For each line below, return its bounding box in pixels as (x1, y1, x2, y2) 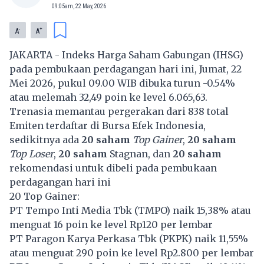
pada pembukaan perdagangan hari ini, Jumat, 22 (9, 62, 242, 75)
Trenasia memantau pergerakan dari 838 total (9, 105, 229, 117)
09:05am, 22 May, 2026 (52, 2, 106, 9)
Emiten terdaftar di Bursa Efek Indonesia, (9, 119, 206, 131)
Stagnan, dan (107, 147, 173, 160)
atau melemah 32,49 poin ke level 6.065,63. (9, 91, 207, 103)
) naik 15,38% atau (166, 204, 251, 216)
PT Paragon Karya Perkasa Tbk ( (9, 232, 163, 245)
